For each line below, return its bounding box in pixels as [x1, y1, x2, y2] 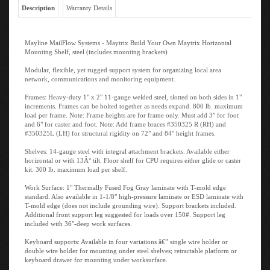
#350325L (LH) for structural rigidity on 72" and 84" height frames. [25, 126, 216, 133]
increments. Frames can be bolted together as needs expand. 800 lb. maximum [25, 99, 243, 106]
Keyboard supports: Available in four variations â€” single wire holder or [25, 234, 228, 242]
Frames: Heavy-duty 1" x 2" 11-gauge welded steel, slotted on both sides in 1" [25, 90, 242, 97]
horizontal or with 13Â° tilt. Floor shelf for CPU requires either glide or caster [25, 153, 241, 160]
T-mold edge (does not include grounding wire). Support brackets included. [25, 198, 236, 206]
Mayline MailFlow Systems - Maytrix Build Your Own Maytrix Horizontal [25, 36, 231, 43]
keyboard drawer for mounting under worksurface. [25, 253, 168, 260]
